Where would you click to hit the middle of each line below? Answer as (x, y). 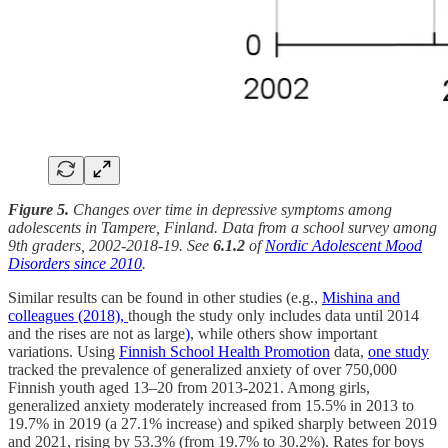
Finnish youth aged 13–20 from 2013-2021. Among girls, (189, 387)
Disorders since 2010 (75, 263)
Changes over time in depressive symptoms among (230, 209)
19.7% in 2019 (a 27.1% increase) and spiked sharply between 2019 (222, 423)
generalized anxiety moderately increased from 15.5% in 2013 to (211, 405)
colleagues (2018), (68, 315)
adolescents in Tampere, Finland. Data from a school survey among (222, 227)
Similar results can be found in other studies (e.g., (165, 297)
